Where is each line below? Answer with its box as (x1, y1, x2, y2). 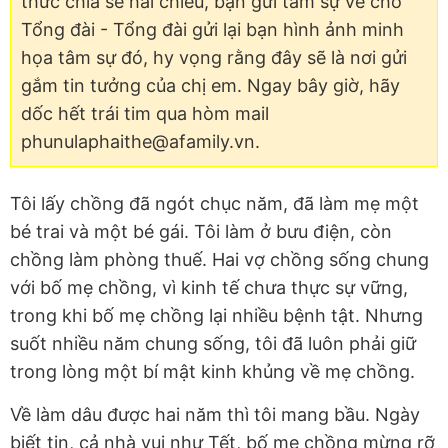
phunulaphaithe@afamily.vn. (21, 131, 260, 153)
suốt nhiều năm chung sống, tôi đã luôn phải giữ (10, 333, 416, 355)
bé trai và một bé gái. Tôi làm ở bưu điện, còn (10, 221, 392, 243)
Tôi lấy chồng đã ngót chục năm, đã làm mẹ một (10, 193, 419, 215)
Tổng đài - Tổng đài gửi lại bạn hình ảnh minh (21, 19, 404, 41)
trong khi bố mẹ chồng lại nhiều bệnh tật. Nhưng (10, 305, 423, 327)
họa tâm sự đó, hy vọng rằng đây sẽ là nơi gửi (21, 47, 407, 69)
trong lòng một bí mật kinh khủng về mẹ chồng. (10, 361, 415, 383)
